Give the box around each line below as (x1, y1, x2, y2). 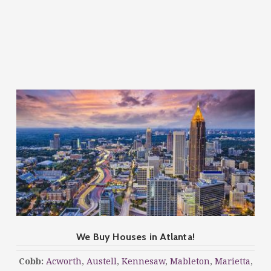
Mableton (169, 256, 210, 266)
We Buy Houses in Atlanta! (76, 230, 195, 243)
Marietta (214, 256, 250, 266)
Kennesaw (121, 256, 165, 266)
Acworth (45, 256, 82, 266)
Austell (86, 256, 117, 266)
